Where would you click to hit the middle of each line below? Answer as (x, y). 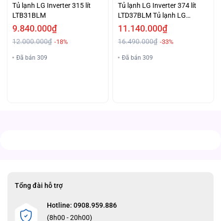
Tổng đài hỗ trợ (39, 185)
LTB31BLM (29, 16)
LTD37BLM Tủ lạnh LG (152, 16)
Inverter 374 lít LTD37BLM (158, 25)
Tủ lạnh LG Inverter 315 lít (52, 6)
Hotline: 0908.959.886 (82, 205)
